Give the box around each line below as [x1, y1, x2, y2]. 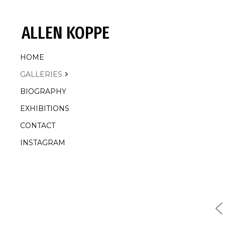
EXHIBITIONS [20, 104, 69, 113]
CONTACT [20, 121, 55, 130]
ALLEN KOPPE [21, 22, 109, 43]
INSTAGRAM [20, 138, 65, 147]
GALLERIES [20, 70, 62, 79]
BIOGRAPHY [20, 87, 66, 96]
